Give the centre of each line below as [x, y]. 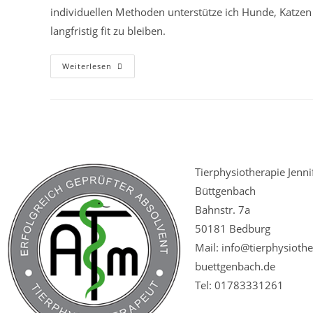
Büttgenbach [225, 191]
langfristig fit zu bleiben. [108, 31]
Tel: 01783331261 [239, 285]
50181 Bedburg [232, 229]
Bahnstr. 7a [222, 210]
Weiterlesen [87, 66]
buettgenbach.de [235, 267]
